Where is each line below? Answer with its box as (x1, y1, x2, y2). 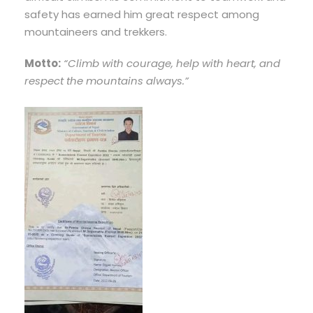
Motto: (24, 56, 61, 71)
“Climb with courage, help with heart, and (64, 56, 280, 71)
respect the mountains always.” (24, 73, 189, 89)
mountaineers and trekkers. (24, 24, 167, 40)
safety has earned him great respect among (24, 7, 259, 22)
